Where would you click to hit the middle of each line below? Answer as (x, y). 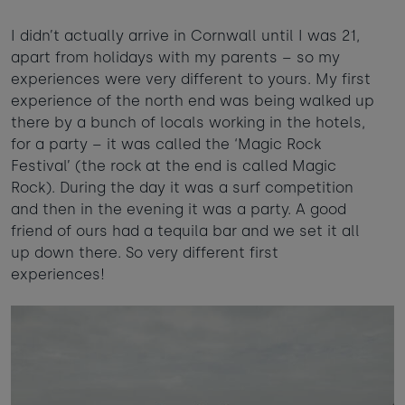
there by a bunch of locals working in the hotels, (188, 123)
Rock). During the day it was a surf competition (182, 188)
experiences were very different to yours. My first (191, 80)
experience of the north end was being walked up (193, 101)
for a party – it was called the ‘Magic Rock (166, 145)
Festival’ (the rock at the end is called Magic (174, 166)
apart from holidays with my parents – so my (175, 58)
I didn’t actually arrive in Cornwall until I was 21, (185, 36)
